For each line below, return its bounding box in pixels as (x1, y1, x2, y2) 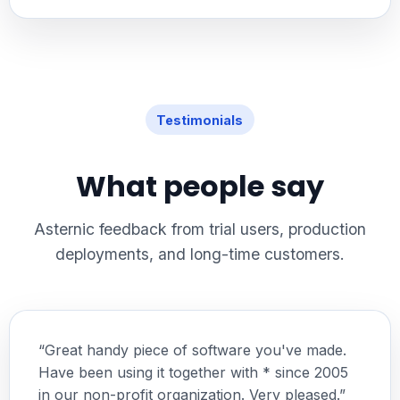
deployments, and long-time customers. (54, 245, 345, 264)
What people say (75, 166, 324, 207)
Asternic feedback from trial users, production (33, 220, 366, 239)
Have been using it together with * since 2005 (37, 363, 348, 382)
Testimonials (156, 112, 244, 128)
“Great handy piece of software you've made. (37, 341, 346, 360)
